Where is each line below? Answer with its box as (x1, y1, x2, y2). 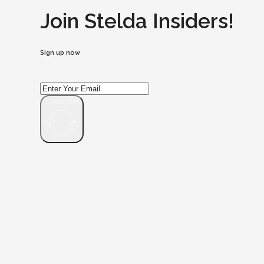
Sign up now (40, 49, 80, 57)
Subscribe (45, 97, 79, 106)
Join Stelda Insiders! (40, 9, 234, 34)
